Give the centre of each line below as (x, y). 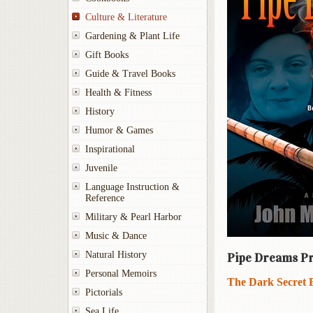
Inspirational (110, 149)
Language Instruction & (132, 187)
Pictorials (104, 292)
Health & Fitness (118, 93)
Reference (105, 198)
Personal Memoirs (121, 274)
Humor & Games (119, 130)
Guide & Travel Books (130, 74)
